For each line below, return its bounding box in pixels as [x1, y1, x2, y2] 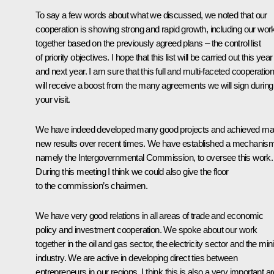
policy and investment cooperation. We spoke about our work [35, 224, 257, 235]
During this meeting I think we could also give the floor [35, 166, 229, 177]
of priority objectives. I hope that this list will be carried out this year [35, 52, 273, 63]
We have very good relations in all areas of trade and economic [35, 210, 264, 221]
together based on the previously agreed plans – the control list [35, 38, 261, 49]
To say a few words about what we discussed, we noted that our [35, 10, 267, 21]
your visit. [35, 94, 70, 105]
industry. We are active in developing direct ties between [35, 253, 238, 264]
